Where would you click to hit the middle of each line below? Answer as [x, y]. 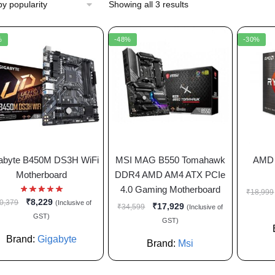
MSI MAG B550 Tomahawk [170, 160]
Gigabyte [57, 239]
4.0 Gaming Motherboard [170, 189]
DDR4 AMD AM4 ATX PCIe [170, 174]
